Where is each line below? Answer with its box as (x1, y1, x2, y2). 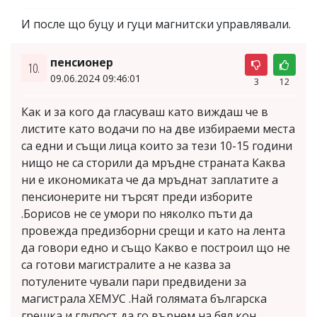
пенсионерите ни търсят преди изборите (21, 188, 253, 204)
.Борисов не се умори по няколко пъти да (21, 205, 253, 221)
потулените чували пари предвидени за (21, 273, 246, 289)
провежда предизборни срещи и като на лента (21, 222, 285, 238)
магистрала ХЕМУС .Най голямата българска (21, 290, 267, 306)
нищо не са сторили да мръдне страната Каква (21, 154, 285, 171)
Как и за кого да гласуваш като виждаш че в (21, 103, 268, 120)
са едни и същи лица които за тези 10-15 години (21, 137, 292, 154)
